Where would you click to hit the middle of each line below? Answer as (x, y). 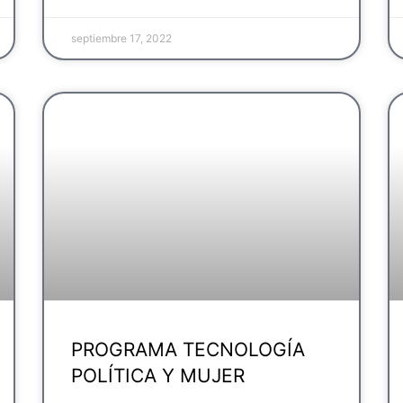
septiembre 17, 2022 (122, 38)
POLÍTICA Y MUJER (158, 376)
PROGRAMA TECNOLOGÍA (188, 350)
